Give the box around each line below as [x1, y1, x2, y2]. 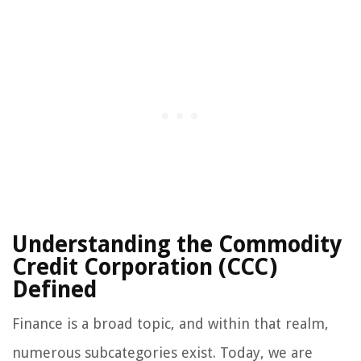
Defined [12, 276, 97, 304]
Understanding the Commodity [12, 231, 342, 259]
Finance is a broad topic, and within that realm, [12, 315, 329, 333]
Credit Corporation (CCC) [12, 254, 277, 281]
